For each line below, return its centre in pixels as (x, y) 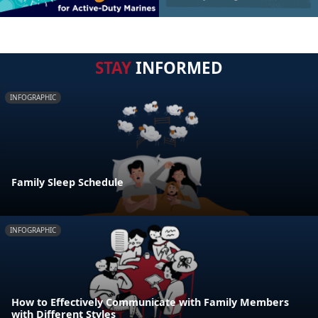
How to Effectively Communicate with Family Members (150, 302)
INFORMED (177, 68)
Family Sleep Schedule (67, 182)
